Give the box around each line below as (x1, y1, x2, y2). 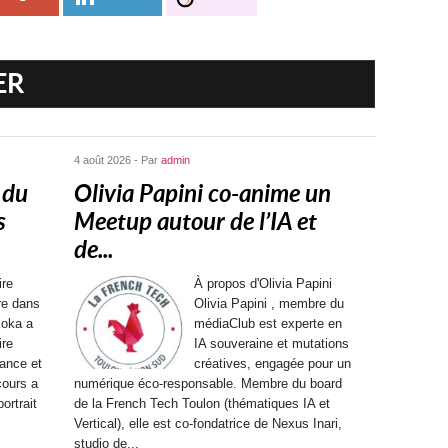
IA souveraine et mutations (194, 336, 349, 351)
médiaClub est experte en (194, 316, 342, 331)
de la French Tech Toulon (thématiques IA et (74, 396, 330, 411)
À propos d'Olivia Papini (194, 276, 332, 291)
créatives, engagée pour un (194, 356, 351, 371)
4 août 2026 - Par (74, 154, 161, 166)
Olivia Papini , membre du (194, 296, 344, 311)
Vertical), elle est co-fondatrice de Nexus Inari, (74, 416, 342, 431)
